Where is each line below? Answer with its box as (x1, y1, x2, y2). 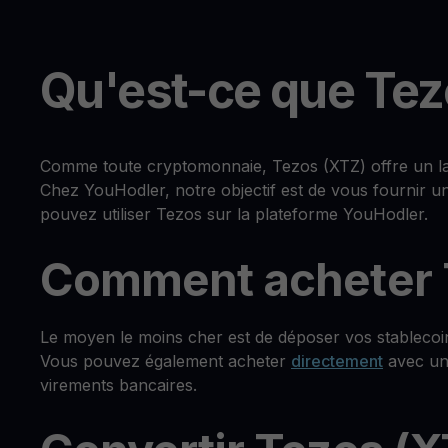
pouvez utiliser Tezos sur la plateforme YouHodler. (40, 203, 428, 224)
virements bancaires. (40, 374, 197, 395)
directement (291, 350, 383, 371)
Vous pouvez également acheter (40, 350, 291, 371)
